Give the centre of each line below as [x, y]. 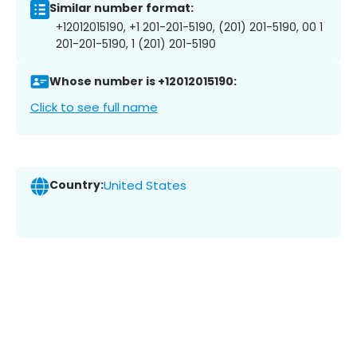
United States [145, 186]
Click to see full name [94, 107]
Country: [76, 185]
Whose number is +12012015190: [143, 82]
